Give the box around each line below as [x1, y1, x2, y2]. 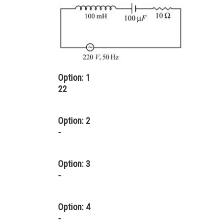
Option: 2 [58, 115, 90, 126]
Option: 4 [58, 202, 90, 212]
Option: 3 [58, 159, 90, 169]
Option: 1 [58, 72, 90, 83]
